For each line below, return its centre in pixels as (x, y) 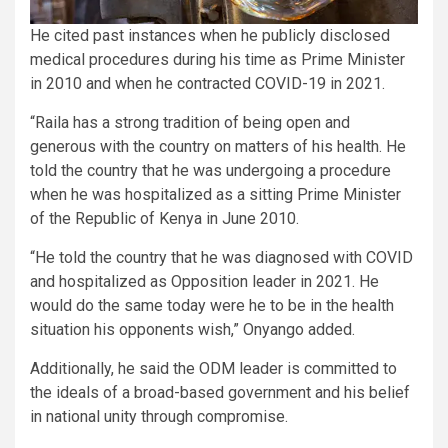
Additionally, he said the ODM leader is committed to (213, 369)
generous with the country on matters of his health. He (218, 147)
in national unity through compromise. (159, 417)
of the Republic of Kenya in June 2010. (164, 219)
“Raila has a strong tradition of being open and (190, 123)
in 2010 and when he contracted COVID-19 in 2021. (207, 84)
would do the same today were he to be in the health (212, 306)
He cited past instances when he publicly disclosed (210, 36)
